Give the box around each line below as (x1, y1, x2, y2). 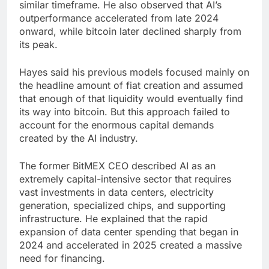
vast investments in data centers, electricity (19, 186, 214, 199)
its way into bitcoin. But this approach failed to (19, 106, 230, 118)
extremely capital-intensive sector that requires (19, 173, 231, 186)
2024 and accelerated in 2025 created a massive (19, 239, 242, 252)
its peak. (19, 38, 58, 51)
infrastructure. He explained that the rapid (19, 213, 208, 225)
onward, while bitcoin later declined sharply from (19, 25, 241, 38)
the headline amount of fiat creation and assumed (19, 79, 243, 92)
